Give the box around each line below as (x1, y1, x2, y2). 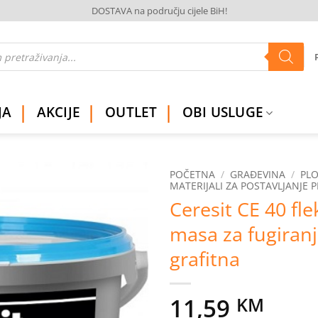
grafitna (170, 246, 240, 273)
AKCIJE (36, 102, 81, 122)
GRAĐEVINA (230, 168, 286, 182)
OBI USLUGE (182, 102, 264, 122)
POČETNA (170, 168, 215, 182)
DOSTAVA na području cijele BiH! (91, 4, 227, 17)
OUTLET (105, 102, 158, 122)
